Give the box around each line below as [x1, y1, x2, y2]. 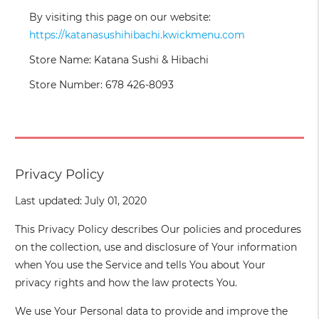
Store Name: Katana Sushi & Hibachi [29, 53, 209, 67]
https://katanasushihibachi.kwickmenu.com [29, 28, 246, 42]
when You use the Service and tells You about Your [15, 258, 266, 272]
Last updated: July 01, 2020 [15, 194, 147, 208]
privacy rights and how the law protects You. [15, 276, 238, 290]
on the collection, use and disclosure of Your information [15, 241, 298, 254]
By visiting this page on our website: [29, 11, 211, 24]
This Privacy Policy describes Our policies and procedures [15, 223, 302, 236]
